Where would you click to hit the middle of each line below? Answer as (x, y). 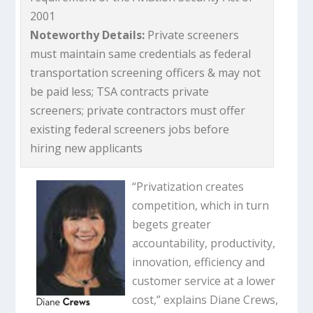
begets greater (172, 224)
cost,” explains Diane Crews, (205, 299)
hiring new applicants (87, 148)
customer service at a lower (204, 281)
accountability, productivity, (204, 243)
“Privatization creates (188, 186)
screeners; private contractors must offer (138, 110)
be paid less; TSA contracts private (120, 91)
